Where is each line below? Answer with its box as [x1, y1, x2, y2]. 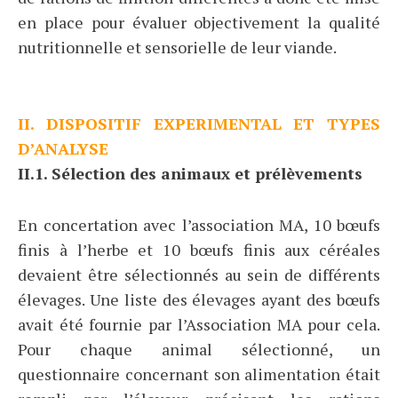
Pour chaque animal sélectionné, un [18, 338, 380, 361]
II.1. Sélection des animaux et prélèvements [18, 163, 362, 185]
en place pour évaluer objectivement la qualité [18, 12, 380, 34]
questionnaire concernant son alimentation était [18, 363, 380, 386]
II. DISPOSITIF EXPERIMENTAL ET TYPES [18, 113, 380, 135]
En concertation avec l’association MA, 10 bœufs [18, 214, 380, 236]
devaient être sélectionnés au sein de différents [18, 264, 380, 286]
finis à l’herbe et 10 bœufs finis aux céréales [18, 239, 380, 261]
